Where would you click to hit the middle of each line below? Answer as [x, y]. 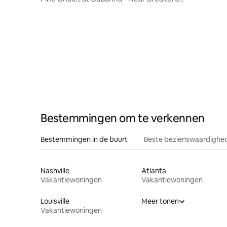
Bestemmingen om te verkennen [123, 118]
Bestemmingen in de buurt [84, 139]
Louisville [55, 201]
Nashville [55, 171]
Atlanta [154, 171]
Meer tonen [160, 201]
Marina [52, 8]
